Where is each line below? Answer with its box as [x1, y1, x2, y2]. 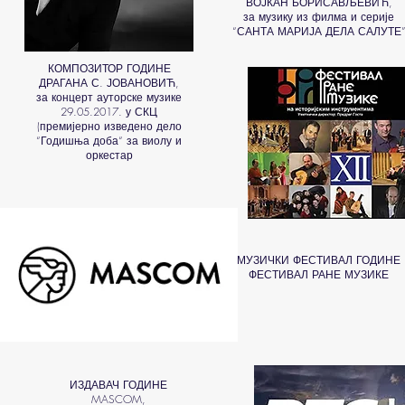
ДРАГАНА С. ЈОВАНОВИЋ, [39, 75, 179, 90]
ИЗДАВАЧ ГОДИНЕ [70, 377, 167, 392]
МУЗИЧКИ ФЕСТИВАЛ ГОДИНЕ [237, 252, 400, 268]
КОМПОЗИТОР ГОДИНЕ [47, 61, 171, 76]
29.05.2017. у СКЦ [61, 104, 157, 119]
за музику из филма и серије [243, 9, 394, 24]
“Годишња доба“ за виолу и [36, 133, 182, 148]
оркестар [85, 147, 133, 163]
